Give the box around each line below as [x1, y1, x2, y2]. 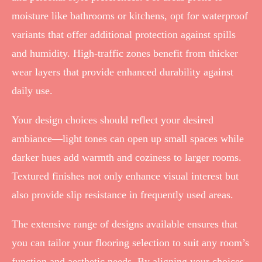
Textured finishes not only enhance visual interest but [12, 170, 239, 182]
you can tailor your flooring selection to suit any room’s [12, 236, 249, 249]
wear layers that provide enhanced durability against [12, 65, 233, 78]
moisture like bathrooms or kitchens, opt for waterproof [12, 9, 248, 22]
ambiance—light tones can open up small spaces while [12, 132, 244, 144]
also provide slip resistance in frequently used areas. [12, 188, 233, 201]
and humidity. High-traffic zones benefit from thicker [12, 47, 238, 59]
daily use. [12, 84, 53, 96]
